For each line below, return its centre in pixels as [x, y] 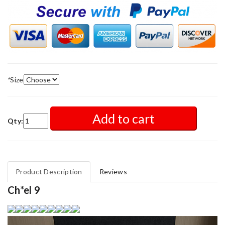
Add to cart [123, 119]
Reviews [113, 172]
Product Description [49, 172]
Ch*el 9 [24, 190]
